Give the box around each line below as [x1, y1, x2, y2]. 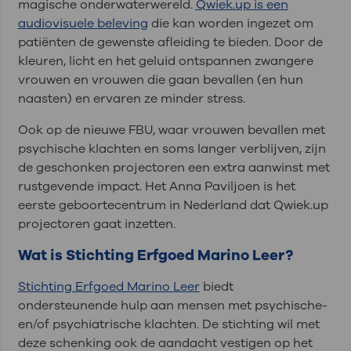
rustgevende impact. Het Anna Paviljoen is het [17, 178, 295, 196]
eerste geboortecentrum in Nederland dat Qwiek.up [17, 197, 328, 215]
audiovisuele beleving [17, 15, 148, 33]
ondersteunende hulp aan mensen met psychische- [17, 297, 327, 315]
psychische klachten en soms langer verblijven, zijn [17, 140, 326, 158]
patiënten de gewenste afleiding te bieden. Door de [17, 34, 323, 52]
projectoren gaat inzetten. [17, 215, 175, 233]
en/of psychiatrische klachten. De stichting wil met [17, 316, 320, 334]
